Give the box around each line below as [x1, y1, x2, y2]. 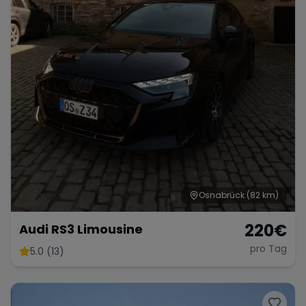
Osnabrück [199, 189, 245, 201]
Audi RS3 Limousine [19, 220, 143, 238]
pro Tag [250, 241, 287, 255]
